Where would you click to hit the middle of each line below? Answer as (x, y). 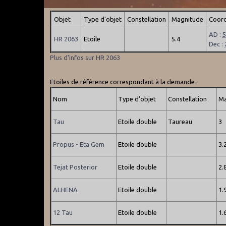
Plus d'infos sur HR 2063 (85, 57)
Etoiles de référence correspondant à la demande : (124, 81)
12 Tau (63, 212)
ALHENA (66, 189)
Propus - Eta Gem (79, 144)
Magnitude (188, 19)
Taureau (180, 121)
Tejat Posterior (75, 167)
